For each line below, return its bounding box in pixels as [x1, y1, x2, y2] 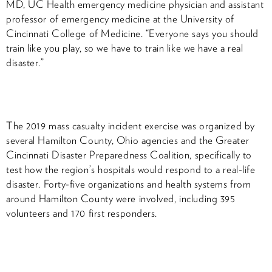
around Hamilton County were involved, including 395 [6, 192, 236, 205]
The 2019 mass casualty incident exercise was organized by [6, 119, 255, 132]
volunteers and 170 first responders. [6, 206, 158, 219]
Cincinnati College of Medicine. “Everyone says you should [6, 27, 259, 39]
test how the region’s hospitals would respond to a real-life [6, 163, 256, 175]
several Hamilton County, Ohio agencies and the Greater [6, 134, 250, 146]
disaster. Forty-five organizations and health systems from [6, 177, 251, 190]
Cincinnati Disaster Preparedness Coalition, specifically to [6, 148, 252, 161]
